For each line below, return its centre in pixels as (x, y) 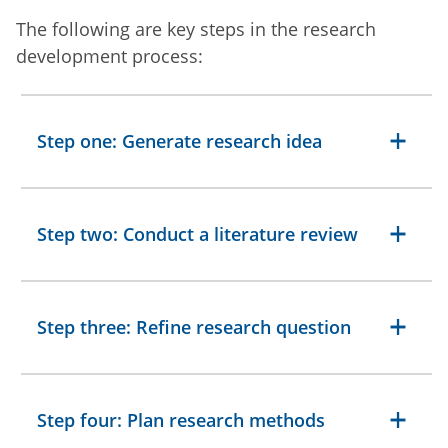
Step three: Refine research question (194, 326)
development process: (109, 55)
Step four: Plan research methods (181, 419)
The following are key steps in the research (196, 28)
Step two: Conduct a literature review (197, 233)
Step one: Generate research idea (179, 140)
